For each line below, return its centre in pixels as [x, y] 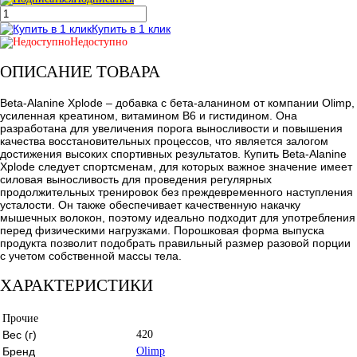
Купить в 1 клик [131, 28]
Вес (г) [20, 334]
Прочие [20, 318]
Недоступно [99, 41]
